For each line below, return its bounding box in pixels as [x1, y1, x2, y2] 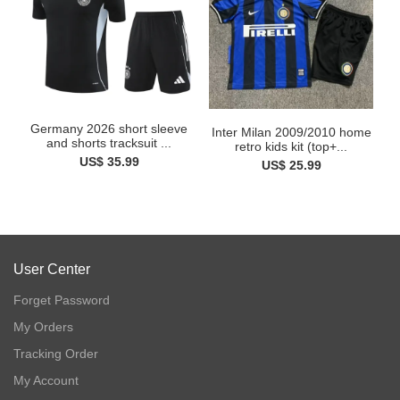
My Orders [13, 320, 73, 335]
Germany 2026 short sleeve [30, 121, 187, 136]
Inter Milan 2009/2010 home [211, 125, 371, 140]
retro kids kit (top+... [235, 139, 347, 154]
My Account [13, 373, 79, 388]
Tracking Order [13, 346, 98, 362]
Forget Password [13, 293, 110, 308]
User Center [13, 262, 90, 278]
